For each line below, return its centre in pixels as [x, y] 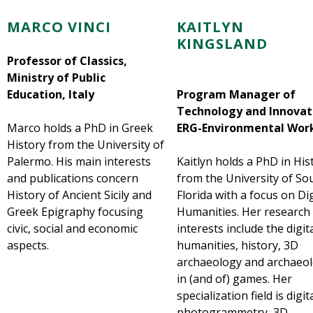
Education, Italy [51, 95]
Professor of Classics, [67, 61]
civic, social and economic [72, 229]
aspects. [28, 246]
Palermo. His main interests [79, 162]
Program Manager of [236, 95]
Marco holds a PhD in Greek [80, 128]
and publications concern [73, 179]
